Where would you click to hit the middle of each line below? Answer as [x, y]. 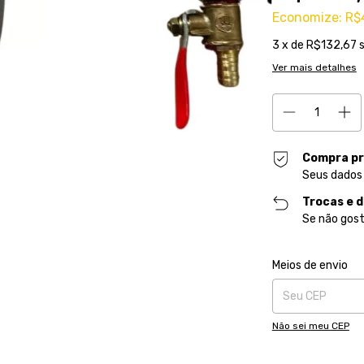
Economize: [307, 17]
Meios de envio [310, 265]
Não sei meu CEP [310, 325]
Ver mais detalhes [314, 67]
